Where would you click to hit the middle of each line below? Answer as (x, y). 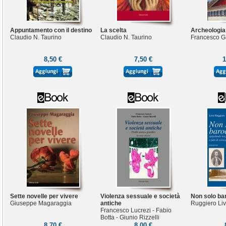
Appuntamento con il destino (51, 30)
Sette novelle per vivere (44, 196)
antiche (111, 203)
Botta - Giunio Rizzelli (130, 217)
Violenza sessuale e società (140, 196)
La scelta (114, 30)
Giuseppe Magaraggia (41, 203)
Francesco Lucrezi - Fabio (136, 210)
